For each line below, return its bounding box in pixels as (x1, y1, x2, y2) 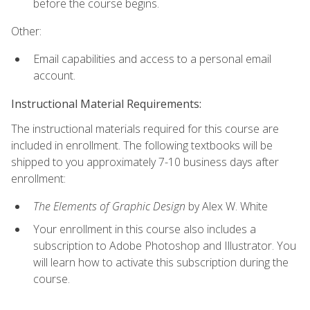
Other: (11, 24, 42, 39)
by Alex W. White (185, 199, 268, 215)
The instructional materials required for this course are (11, 120, 279, 136)
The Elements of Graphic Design (33, 199, 185, 215)
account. (33, 68, 75, 84)
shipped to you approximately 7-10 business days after (11, 154, 279, 170)
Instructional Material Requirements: (11, 95, 201, 111)
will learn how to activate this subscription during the (33, 254, 289, 270)
